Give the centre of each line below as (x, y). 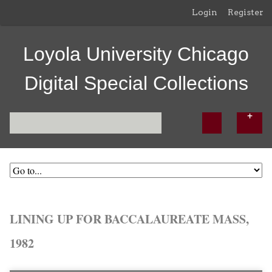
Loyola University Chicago (136, 54)
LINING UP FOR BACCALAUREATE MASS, (129, 219)
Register (246, 12)
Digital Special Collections (136, 83)
